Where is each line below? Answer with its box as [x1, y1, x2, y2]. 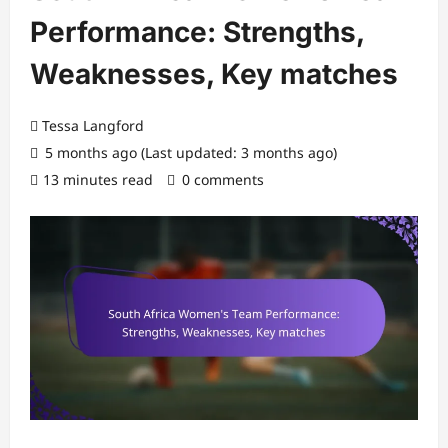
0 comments [182, 170, 264, 189]
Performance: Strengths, [30, 15, 364, 49]
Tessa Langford [42, 116, 144, 135]
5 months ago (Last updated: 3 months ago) [41, 143, 337, 162]
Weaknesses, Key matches [30, 57, 398, 91]
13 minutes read [43, 170, 153, 189]
